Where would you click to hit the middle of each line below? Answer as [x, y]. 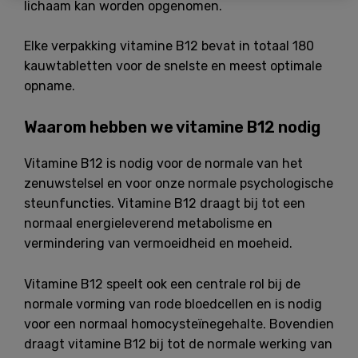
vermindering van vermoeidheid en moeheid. [158, 243]
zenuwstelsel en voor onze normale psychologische [179, 183]
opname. [50, 86]
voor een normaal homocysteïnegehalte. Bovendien [179, 324]
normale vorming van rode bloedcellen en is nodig [173, 304]
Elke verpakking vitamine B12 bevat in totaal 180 [169, 46]
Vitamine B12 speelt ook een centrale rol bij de [162, 284]
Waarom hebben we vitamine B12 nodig [172, 127]
